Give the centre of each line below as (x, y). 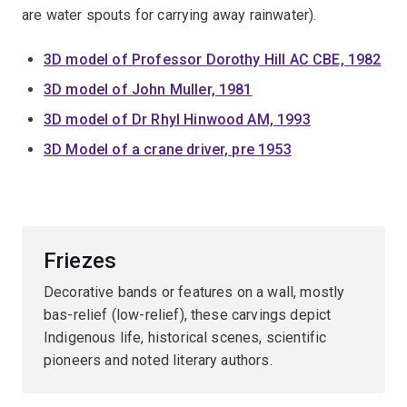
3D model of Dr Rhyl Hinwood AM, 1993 (177, 119)
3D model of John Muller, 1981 (148, 89)
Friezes (80, 260)
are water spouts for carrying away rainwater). (169, 15)
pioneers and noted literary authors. (158, 360)
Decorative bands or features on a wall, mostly (194, 292)
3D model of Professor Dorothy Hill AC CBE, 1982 (213, 59)
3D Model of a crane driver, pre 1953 (168, 149)
